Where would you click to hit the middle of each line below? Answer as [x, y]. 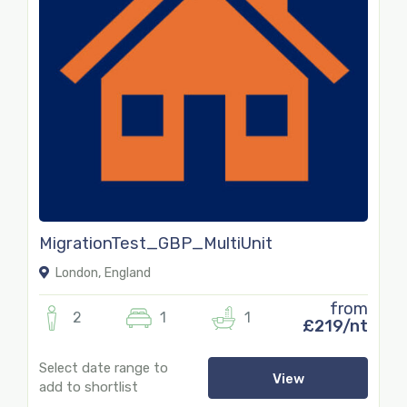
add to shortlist [89, 387]
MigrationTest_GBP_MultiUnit [156, 243]
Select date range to [104, 367]
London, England [102, 273]
